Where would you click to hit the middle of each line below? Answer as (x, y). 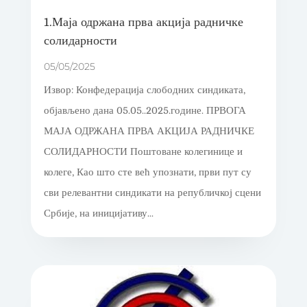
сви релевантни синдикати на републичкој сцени (152, 193)
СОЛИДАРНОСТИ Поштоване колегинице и (143, 151)
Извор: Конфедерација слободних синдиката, (144, 90)
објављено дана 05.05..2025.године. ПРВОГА (145, 110)
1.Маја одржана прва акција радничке (143, 22)
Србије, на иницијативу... (98, 213)
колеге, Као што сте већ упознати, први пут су (147, 172)
